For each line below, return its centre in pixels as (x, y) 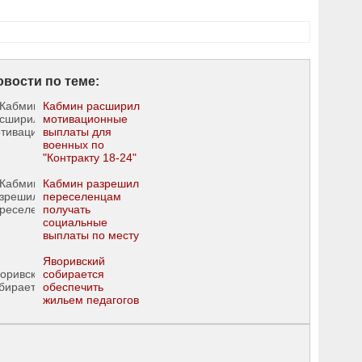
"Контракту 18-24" (90, 158)
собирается (74, 274)
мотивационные (85, 119)
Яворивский (74, 261)
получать (67, 209)
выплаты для (77, 132)
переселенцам (82, 196)
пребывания (76, 248)
